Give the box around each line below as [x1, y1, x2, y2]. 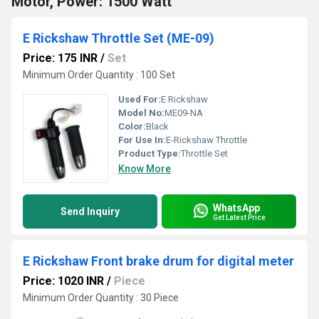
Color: [118, 121, 146, 132]
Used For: [118, 94, 161, 105]
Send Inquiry [61, 206, 120, 217]
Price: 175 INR [23, 51, 98, 65]
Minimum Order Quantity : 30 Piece [23, 292, 179, 303]
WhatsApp [213, 202, 260, 214]
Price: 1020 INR [23, 274, 104, 288]
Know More [118, 163, 171, 174]
